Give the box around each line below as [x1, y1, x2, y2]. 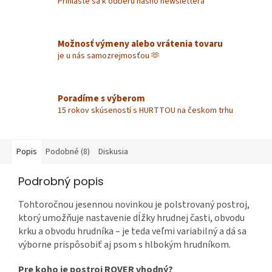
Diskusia [98, 146, 128, 158]
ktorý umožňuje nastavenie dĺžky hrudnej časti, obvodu [18, 211, 245, 225]
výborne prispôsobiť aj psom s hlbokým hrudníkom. [18, 238, 231, 252]
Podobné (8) [46, 146, 90, 158]
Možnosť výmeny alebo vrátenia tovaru [58, 36, 223, 50]
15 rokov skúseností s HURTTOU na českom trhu [58, 104, 233, 117]
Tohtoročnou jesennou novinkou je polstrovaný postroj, [18, 198, 250, 212]
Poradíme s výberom [58, 91, 145, 105]
